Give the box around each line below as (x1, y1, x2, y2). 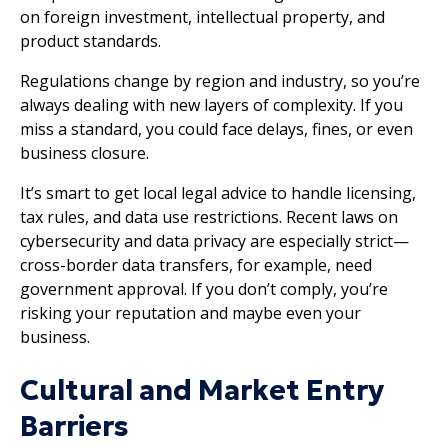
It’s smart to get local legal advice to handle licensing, (20, 181, 416, 204)
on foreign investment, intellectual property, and (20, 5, 385, 28)
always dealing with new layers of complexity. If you (20, 93, 403, 116)
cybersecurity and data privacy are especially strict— (20, 229, 409, 252)
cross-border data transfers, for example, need (20, 253, 372, 276)
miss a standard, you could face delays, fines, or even (20, 117, 413, 140)
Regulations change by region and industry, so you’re (20, 69, 420, 92)
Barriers (20, 408, 129, 444)
